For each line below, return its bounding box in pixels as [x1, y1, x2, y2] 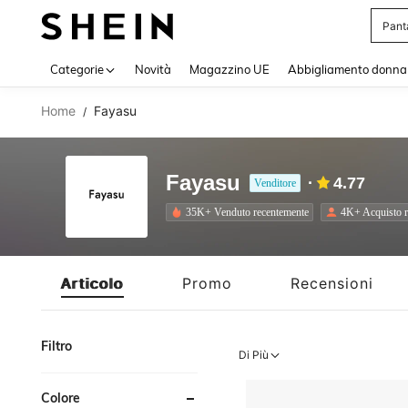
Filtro [41, 338, 72, 354]
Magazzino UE [189, 62, 270, 76]
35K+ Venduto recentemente [186, 205, 309, 219]
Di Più [239, 348, 270, 362]
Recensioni [291, 273, 373, 292]
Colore [41, 390, 80, 406]
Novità [135, 62, 171, 76]
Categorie [50, 62, 104, 76]
